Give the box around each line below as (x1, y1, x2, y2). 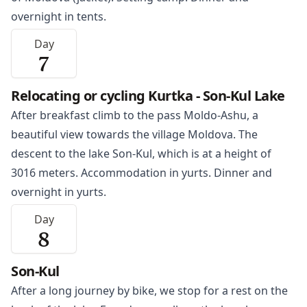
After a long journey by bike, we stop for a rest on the (11, 283, 288, 299)
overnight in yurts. (11, 184, 106, 200)
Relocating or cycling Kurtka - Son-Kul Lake (11, 86, 285, 106)
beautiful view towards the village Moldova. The (11, 127, 258, 143)
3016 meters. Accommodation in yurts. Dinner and (11, 165, 272, 181)
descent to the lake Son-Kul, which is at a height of (11, 146, 271, 162)
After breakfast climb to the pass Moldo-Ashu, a (11, 108, 258, 123)
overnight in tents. (11, 9, 106, 25)
